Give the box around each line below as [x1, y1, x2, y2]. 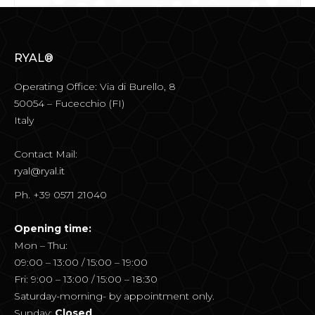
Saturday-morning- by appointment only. [14, 289, 214, 302]
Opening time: [14, 221, 91, 235]
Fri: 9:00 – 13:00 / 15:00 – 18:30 [14, 272, 157, 285]
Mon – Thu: [14, 238, 67, 252]
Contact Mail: [14, 147, 77, 160]
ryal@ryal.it [14, 164, 65, 177]
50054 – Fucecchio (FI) [14, 96, 124, 110]
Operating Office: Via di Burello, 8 [14, 79, 176, 93]
